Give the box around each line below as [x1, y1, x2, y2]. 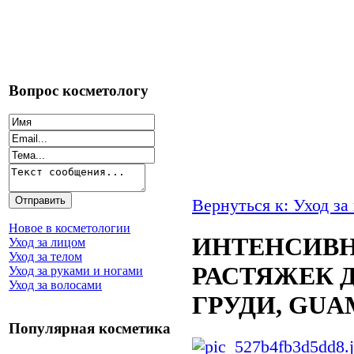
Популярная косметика [9, 320, 171, 337]
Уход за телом [9, 250, 82, 264]
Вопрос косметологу [9, 81, 149, 99]
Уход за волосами [9, 278, 102, 292]
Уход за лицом [9, 235, 85, 250]
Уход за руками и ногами [9, 264, 143, 278]
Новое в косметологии [9, 221, 130, 235]
